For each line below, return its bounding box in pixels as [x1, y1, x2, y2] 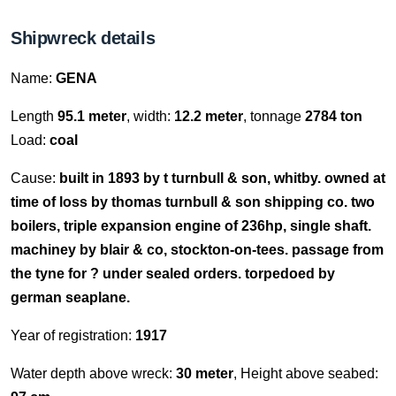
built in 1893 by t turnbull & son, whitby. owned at [59, 171, 385, 186]
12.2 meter [174, 109, 243, 124]
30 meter [176, 366, 233, 381]
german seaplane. [11, 290, 130, 305]
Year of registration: [11, 328, 135, 343]
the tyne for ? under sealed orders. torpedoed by [11, 266, 335, 281]
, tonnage [243, 109, 301, 124]
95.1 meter [57, 109, 126, 124]
